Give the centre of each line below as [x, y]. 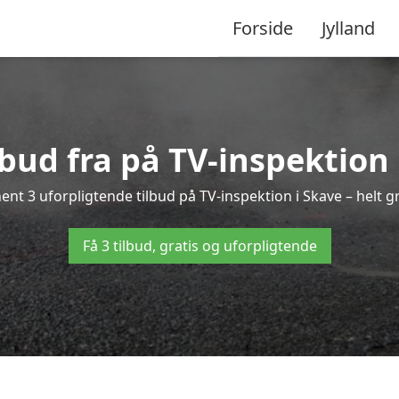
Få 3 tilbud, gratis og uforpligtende [199, 246]
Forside [263, 28]
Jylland [348, 28]
